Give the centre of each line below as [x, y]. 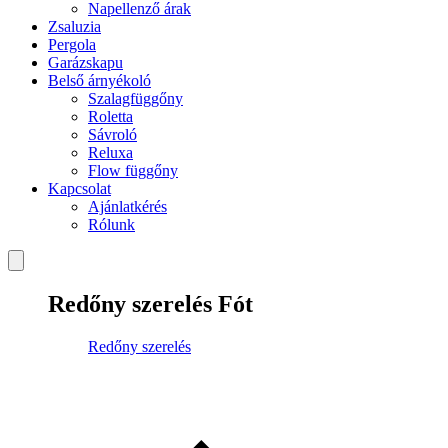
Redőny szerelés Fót [150, 303]
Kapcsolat [79, 188]
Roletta [110, 116]
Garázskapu [85, 62]
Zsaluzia [74, 26]
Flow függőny [133, 170]
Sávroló [112, 134]
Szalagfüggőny [135, 98]
